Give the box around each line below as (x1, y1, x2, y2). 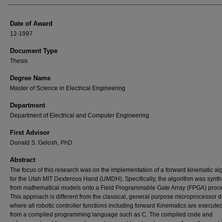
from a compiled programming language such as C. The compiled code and (10, 211, 213, 218)
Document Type (10, 47, 57, 55)
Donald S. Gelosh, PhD (10, 139, 72, 146)
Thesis (10, 57, 28, 64)
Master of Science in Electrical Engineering (10, 85, 125, 92)
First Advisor (10, 129, 50, 136)
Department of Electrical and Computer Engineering (10, 112, 149, 119)
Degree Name (10, 74, 51, 82)
